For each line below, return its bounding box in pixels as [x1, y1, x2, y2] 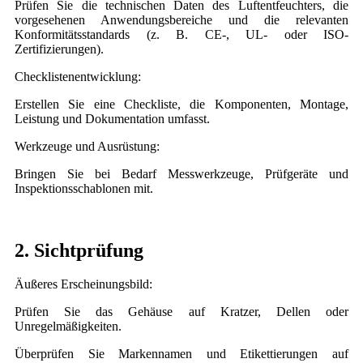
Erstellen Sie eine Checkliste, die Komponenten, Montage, [15, 96, 348, 111]
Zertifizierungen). [15, 41, 104, 56]
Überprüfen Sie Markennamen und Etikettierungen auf [15, 347, 348, 361]
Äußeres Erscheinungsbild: [15, 277, 152, 292]
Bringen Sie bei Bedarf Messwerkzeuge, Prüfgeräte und [15, 166, 348, 181]
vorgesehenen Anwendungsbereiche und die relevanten [15, 12, 348, 27]
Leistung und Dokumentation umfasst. [15, 111, 210, 126]
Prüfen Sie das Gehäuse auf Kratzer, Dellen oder [15, 305, 348, 319]
